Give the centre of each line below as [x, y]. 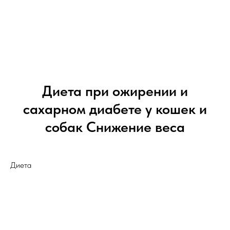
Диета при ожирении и [115, 91]
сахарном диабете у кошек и [115, 109]
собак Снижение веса [115, 127]
